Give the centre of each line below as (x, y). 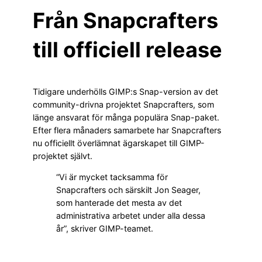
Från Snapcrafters (125, 21)
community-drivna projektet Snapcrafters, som (123, 105)
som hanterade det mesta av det (119, 203)
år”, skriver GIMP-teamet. (105, 229)
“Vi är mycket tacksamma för (112, 177)
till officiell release (127, 50)
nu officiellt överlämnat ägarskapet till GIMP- (119, 143)
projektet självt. (63, 156)
